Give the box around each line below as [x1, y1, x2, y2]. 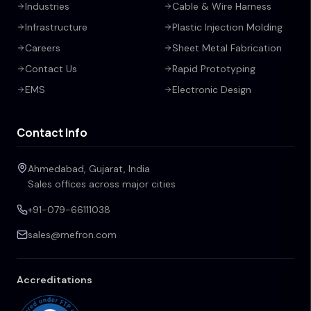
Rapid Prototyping [172, 62, 255, 75]
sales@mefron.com [28, 228, 117, 241]
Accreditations [17, 274, 92, 286]
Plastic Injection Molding [172, 21, 283, 33]
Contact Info [17, 125, 87, 140]
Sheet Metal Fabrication [172, 42, 282, 54]
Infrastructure [25, 21, 87, 33]
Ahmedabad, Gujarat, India [28, 162, 150, 175]
